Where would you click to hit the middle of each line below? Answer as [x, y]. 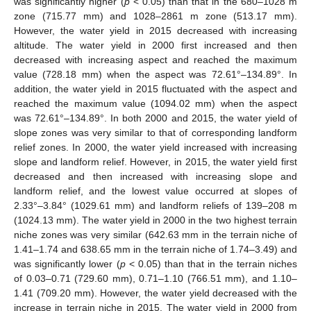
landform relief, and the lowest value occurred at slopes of [155, 191]
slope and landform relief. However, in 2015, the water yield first [155, 161]
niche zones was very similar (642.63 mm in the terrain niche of [155, 234]
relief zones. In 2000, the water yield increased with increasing [155, 147]
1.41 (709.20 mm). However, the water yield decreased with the [155, 293]
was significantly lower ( [67, 263]
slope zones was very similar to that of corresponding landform [155, 132]
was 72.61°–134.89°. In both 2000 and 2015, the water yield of [155, 118]
